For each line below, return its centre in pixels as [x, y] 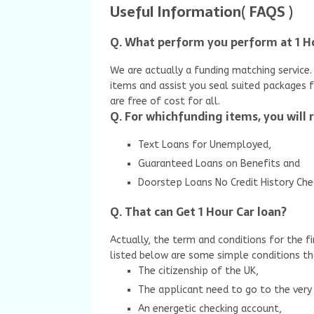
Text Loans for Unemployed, [205, 145]
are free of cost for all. [165, 101]
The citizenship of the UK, [198, 271]
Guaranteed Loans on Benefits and [219, 164]
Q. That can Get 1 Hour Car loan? [198, 212]
